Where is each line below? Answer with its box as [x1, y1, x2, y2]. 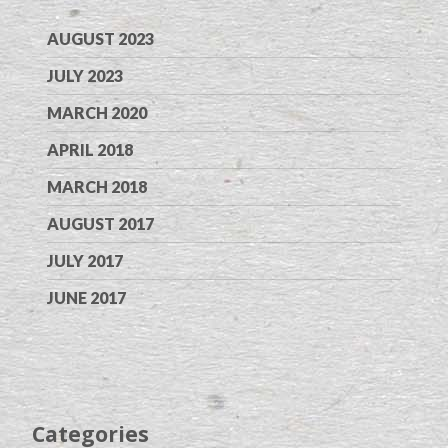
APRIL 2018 [47, 139, 133, 159]
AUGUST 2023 [47, 28, 154, 48]
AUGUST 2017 [47, 213, 154, 233]
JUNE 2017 [47, 287, 126, 307]
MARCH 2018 [47, 176, 147, 196]
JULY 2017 [47, 250, 123, 270]
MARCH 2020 [47, 102, 147, 122]
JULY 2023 [47, 65, 123, 85]
